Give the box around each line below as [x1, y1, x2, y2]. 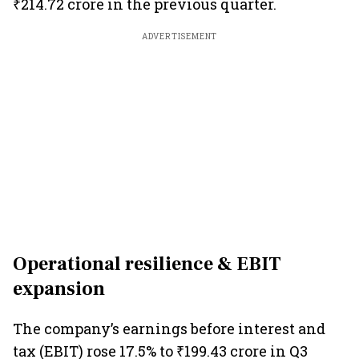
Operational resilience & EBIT [13, 252, 281, 276]
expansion [13, 276, 105, 301]
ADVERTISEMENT [141, 31, 218, 42]
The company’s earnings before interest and [13, 319, 325, 338]
